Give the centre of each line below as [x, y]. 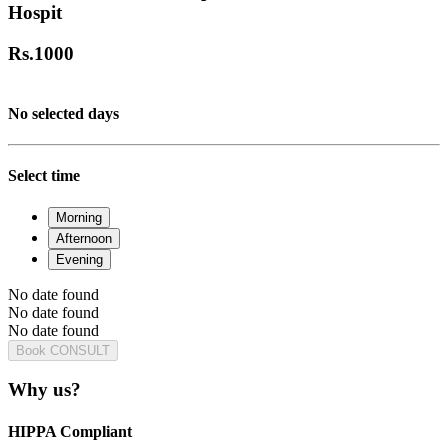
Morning [79, 217]
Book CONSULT [63, 350]
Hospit [35, 13]
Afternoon [84, 238]
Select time [44, 176]
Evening [79, 259]
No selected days [63, 113]
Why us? [44, 390]
